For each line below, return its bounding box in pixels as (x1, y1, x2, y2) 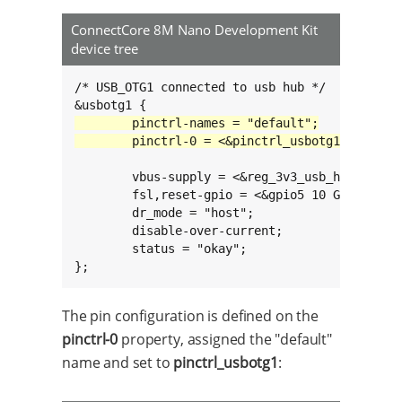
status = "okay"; (74, 240, 132, 256)
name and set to (62, 353, 174, 373)
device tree (71, 39, 138, 57)
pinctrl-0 (62, 329, 118, 350)
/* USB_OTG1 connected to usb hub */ (74, 79, 326, 94)
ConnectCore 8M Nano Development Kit (71, 20, 318, 39)
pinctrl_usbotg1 (173, 353, 279, 373)
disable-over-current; (74, 223, 132, 238)
